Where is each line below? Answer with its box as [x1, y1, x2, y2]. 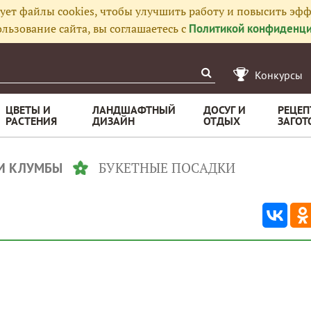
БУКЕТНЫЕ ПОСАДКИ [99, 159, 235, 176]
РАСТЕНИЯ [6, 114, 57, 128]
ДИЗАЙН [92, 114, 135, 128]
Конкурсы [255, 68, 303, 82]
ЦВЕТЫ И [6, 103, 51, 117]
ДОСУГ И [203, 103, 246, 117]
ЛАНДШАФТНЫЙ [92, 103, 176, 117]
